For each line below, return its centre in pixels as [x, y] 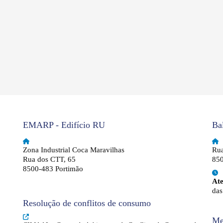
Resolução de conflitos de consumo [87, 203]
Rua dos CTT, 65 [49, 159]
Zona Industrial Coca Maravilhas [74, 150]
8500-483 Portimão [53, 169]
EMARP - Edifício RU [64, 125]
